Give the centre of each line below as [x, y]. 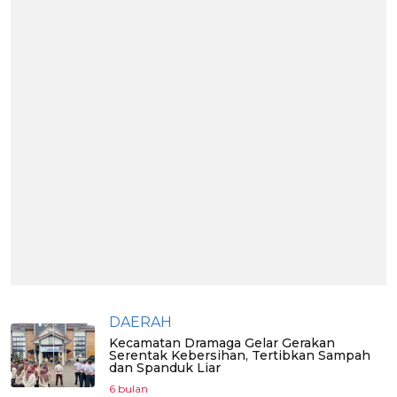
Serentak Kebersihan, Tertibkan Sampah [240, 356]
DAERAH [140, 323]
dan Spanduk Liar [165, 368]
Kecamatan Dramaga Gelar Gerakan [222, 343]
